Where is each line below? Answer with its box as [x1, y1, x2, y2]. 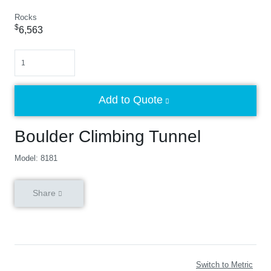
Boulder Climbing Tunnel [15, 127, 201, 146]
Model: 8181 [15, 154, 57, 163]
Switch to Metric [196, 260, 253, 269]
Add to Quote [99, 94, 163, 106]
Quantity [14, 50, 44, 59]
